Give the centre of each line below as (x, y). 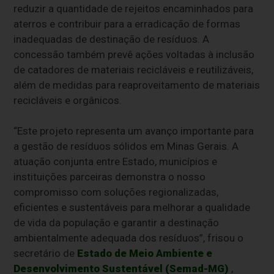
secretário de (46, 253)
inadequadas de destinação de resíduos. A (112, 39)
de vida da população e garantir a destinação (117, 222)
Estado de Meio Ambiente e (145, 253)
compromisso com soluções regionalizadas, (116, 192)
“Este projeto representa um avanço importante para (134, 131)
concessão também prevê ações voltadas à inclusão (134, 54)
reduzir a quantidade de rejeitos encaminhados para (134, 8)
